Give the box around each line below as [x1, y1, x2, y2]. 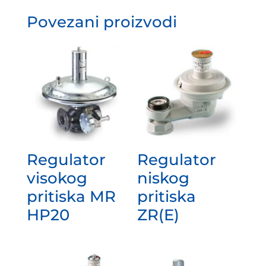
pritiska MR [26, 186, 116, 206]
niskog [137, 168, 190, 188]
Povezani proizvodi [26, 12, 177, 31]
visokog [26, 168, 87, 188]
